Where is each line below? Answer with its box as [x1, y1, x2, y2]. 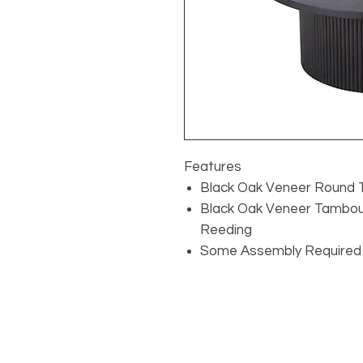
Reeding [200, 223, 252, 238]
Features [184, 160, 241, 175]
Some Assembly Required [200, 244, 361, 259]
